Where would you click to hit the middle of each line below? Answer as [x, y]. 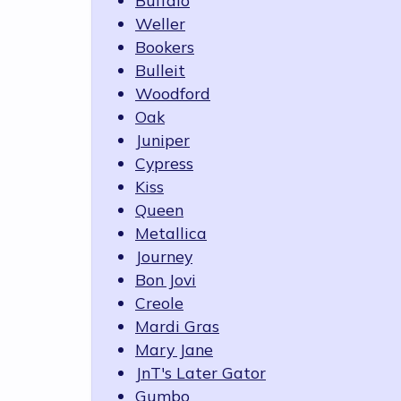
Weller [160, 24]
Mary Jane [174, 350]
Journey [164, 256]
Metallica [171, 233]
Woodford [173, 94]
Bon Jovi [166, 280]
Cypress [164, 163]
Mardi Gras [177, 326]
